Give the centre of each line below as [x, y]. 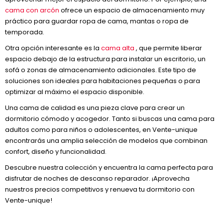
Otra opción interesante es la [53, 48]
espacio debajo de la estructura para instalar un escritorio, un [105, 59]
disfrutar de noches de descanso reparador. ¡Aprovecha [97, 178]
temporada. [25, 32]
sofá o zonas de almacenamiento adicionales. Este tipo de [101, 70]
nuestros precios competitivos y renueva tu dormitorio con [100, 189]
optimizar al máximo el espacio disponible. [75, 92]
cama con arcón [32, 10]
